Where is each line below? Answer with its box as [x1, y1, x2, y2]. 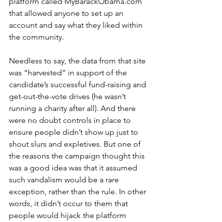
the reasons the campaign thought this [9, 151, 147, 161]
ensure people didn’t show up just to [9, 127, 140, 137]
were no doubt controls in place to [9, 115, 133, 125]
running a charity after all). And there [9, 104, 138, 113]
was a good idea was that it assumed [9, 163, 139, 173]
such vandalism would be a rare [9, 175, 121, 185]
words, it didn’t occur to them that [9, 199, 130, 209]
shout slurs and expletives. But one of [9, 139, 143, 149]
